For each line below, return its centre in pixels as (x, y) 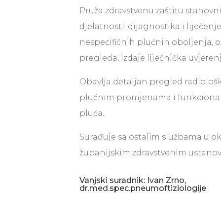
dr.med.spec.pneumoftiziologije (143, 188)
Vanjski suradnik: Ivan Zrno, (133, 181)
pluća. (92, 113)
